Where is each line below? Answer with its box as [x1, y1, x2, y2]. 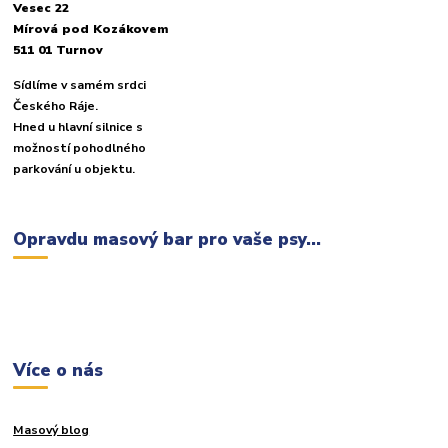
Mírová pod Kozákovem [13, 21, 169, 38]
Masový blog [13, 422, 90, 438]
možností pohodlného [13, 140, 147, 157]
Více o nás [13, 357, 104, 382]
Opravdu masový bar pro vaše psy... [13, 227, 322, 252]
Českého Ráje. [13, 98, 99, 115]
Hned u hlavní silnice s [13, 119, 144, 136]
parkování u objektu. [13, 161, 136, 178]
